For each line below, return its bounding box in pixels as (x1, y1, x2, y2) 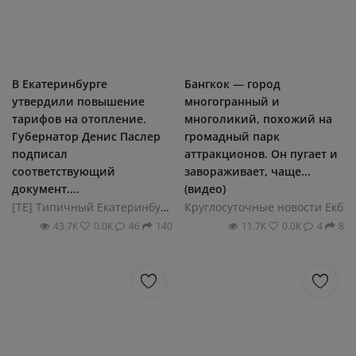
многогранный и (184, 93, 280, 109)
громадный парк (184, 128, 280, 144)
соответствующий (12, 163, 115, 179)
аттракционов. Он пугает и (184, 145, 338, 161)
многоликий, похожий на (184, 110, 332, 126)
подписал (12, 145, 68, 161)
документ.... (12, 180, 79, 196)
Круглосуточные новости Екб (184, 199, 343, 215)
